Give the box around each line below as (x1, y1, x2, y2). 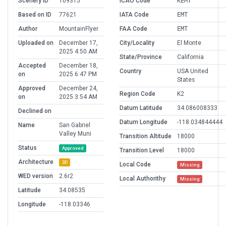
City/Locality (120, 39, 154, 47)
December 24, (59, 85, 98, 92)
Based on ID (18, 11, 51, 19)
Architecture (18, 158, 53, 166)
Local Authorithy (120, 175, 165, 183)
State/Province (120, 53, 162, 61)
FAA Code (120, 25, 147, 33)
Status (18, 144, 37, 152)
